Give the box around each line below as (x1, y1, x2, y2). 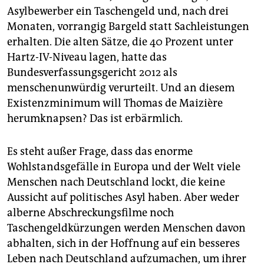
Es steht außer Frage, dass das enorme (7, 144, 193, 158)
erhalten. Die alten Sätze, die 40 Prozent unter (7, 35, 233, 48)
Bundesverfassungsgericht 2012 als (7, 65, 177, 79)
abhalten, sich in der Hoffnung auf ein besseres (7, 236, 240, 250)
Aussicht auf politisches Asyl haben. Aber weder (7, 190, 239, 204)
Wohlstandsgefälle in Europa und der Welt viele (7, 160, 240, 173)
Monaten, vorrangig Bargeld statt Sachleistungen (7, 19, 249, 33)
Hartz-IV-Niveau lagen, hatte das (7, 50, 167, 64)
